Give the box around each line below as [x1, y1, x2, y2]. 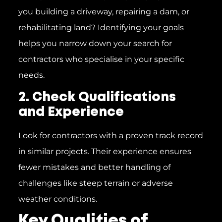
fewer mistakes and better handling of [18, 163, 170, 172]
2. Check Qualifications [18, 92, 176, 104]
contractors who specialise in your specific [18, 54, 184, 64]
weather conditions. [18, 194, 97, 204]
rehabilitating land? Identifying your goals [18, 22, 184, 32]
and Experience [18, 107, 124, 118]
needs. [18, 70, 45, 80]
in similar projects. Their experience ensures [18, 147, 191, 156]
